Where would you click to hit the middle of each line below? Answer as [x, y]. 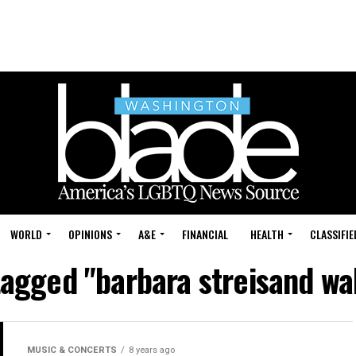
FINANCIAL [205, 234]
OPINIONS [90, 234]
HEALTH [267, 234]
